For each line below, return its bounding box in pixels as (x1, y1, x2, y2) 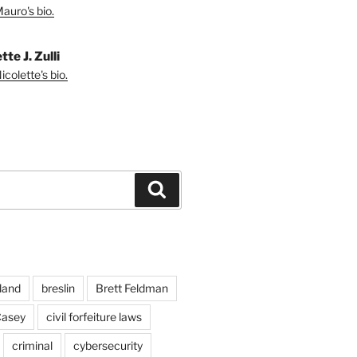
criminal (11, 338, 53, 352)
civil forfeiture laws (45, 309, 142, 324)
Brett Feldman (95, 280, 168, 295)
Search (166, 181, 210, 197)
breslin (41, 280, 75, 295)
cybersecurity (73, 338, 143, 352)
